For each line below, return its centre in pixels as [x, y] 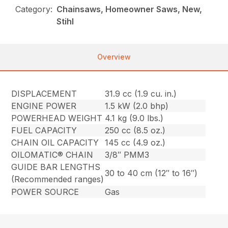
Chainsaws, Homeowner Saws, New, [130, 9]
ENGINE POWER [44, 106]
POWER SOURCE [45, 192]
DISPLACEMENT [44, 93]
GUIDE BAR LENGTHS [56, 167]
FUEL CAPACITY [44, 130]
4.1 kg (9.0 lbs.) [134, 118]
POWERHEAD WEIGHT [57, 118]
